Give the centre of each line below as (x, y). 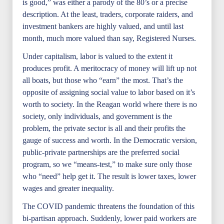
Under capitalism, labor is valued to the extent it (97, 56)
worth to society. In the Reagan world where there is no (110, 104)
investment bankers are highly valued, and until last (103, 26)
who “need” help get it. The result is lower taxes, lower (109, 176)
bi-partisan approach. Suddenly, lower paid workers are (109, 218)
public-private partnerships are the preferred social (101, 152)
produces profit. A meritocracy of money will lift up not (109, 68)
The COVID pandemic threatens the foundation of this (108, 206)
